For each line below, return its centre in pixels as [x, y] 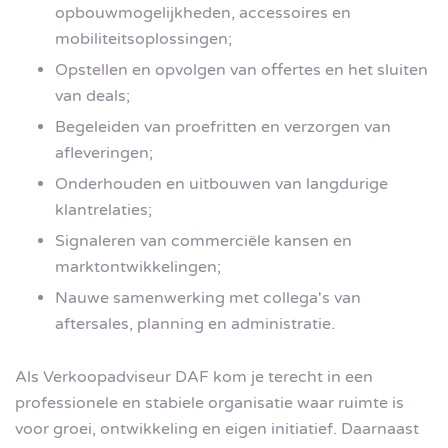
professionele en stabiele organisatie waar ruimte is [209, 403]
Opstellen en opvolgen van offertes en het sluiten [241, 69]
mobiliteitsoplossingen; [143, 38]
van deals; [92, 95]
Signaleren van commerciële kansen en [203, 240]
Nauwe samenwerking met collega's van [208, 297]
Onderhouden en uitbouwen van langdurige [221, 183]
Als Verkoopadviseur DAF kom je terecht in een [194, 377]
